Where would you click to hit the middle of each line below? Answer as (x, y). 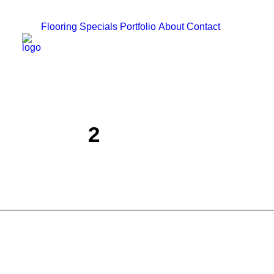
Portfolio (138, 27)
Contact (203, 27)
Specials (98, 27)
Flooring (59, 27)
